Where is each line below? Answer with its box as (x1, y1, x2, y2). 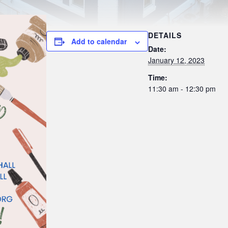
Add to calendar (71, 36, 127, 47)
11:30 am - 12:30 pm (148, 83, 216, 94)
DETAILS (148, 30, 182, 41)
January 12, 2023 (148, 55, 205, 66)
